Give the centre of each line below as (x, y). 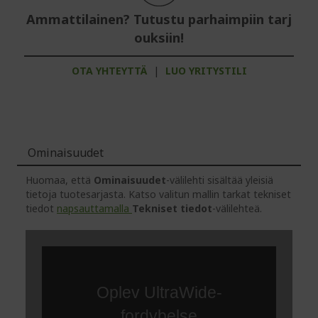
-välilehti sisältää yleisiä (220, 180)
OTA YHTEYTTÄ (109, 71)
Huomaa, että (60, 180)
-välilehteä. (237, 208)
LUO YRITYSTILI (206, 71)
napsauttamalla (94, 208)
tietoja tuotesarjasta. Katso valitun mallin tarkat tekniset (158, 194)
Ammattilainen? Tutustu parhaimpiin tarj (159, 19)
